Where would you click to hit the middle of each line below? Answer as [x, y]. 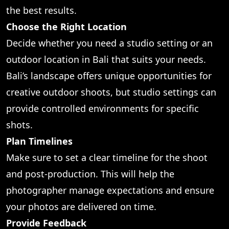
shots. [19, 124]
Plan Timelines [39, 141]
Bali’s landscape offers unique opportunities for [109, 75]
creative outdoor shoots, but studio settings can [111, 92]
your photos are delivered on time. [81, 206]
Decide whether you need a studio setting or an [109, 43]
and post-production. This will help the [90, 174]
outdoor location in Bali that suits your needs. [106, 59]
